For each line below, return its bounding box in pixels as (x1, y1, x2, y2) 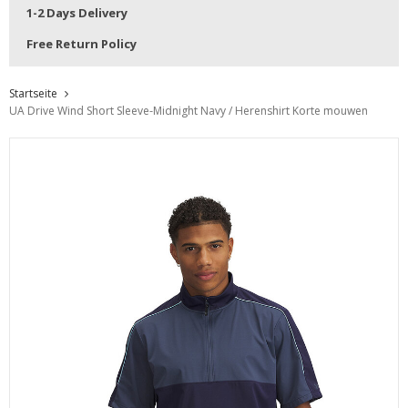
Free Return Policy (26, 36, 137, 53)
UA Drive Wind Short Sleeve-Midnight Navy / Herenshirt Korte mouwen (9, 103, 368, 118)
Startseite (9, 86, 57, 102)
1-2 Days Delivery (26, 5, 127, 22)
